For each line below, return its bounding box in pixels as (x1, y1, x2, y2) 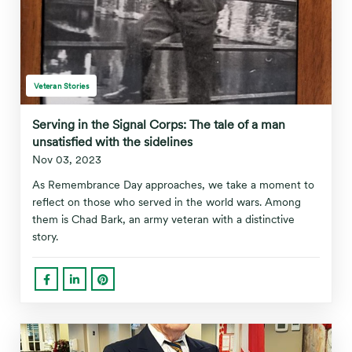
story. (32, 230, 58, 243)
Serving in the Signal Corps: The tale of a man (32, 117, 285, 132)
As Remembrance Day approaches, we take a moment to (32, 178, 314, 191)
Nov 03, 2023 (32, 153, 101, 166)
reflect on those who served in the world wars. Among (32, 196, 301, 208)
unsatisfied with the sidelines (32, 134, 192, 149)
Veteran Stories (34, 81, 89, 90)
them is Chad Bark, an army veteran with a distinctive (32, 213, 295, 225)
